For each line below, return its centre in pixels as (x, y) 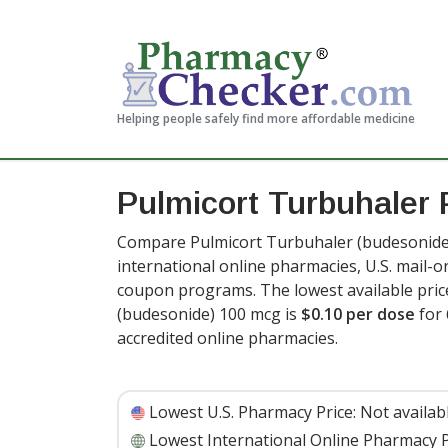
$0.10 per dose (358, 314)
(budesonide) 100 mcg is (209, 314)
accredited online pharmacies (226, 338)
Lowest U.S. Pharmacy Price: (252, 412)
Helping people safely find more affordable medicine (266, 118)
